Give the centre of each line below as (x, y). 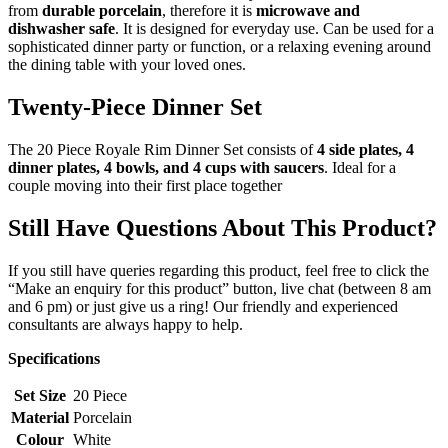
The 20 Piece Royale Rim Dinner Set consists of (162, 149)
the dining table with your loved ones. (127, 64)
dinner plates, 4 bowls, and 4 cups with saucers (166, 167)
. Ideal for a (360, 167)
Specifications (54, 358)
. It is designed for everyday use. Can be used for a (274, 28)
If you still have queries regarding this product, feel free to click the (218, 270)
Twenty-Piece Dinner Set (135, 106)
